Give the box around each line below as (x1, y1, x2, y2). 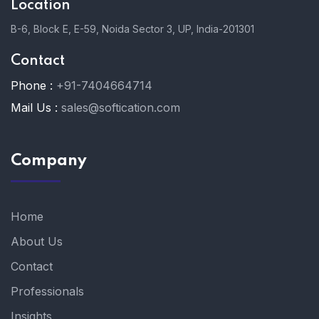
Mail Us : (11, 100, 58, 115)
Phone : (11, 78, 53, 93)
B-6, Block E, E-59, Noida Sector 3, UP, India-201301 (11, 23, 254, 36)
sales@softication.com (61, 100, 180, 115)
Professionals (11, 284, 84, 299)
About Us (11, 234, 63, 249)
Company (11, 153, 87, 169)
